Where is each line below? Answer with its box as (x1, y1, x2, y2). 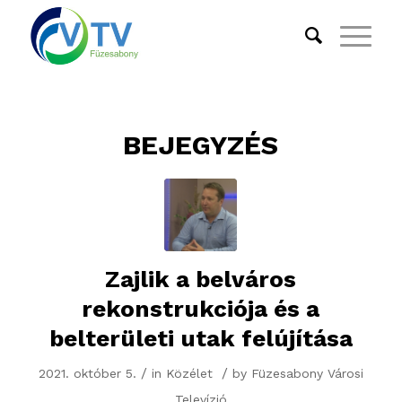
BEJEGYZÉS (123, 129, 279, 161)
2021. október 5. (38, 366, 136, 380)
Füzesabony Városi (250, 366, 363, 380)
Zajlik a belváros (105, 266, 297, 293)
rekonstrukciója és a (82, 295, 320, 322)
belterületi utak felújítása (48, 325, 353, 352)
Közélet (165, 366, 213, 380)
